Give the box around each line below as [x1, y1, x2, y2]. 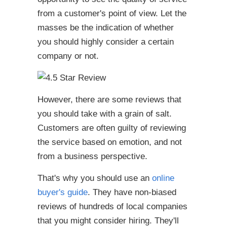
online [152, 173, 174, 183]
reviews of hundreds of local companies [37, 202, 187, 211]
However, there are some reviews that [37, 95, 181, 104]
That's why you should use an [37, 173, 149, 183]
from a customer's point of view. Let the [37, 9, 186, 18]
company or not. [37, 51, 99, 61]
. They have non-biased [88, 187, 176, 197]
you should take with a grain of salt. [37, 109, 172, 119]
